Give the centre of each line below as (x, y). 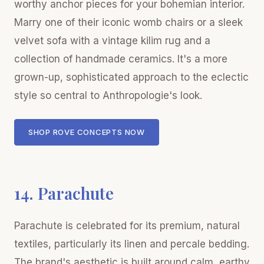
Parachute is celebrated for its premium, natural (127, 226)
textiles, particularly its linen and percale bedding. (132, 244)
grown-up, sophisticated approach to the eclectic (131, 77)
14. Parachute (64, 193)
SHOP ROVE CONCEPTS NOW (86, 132)
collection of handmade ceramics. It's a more (121, 59)
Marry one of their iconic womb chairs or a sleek (128, 22)
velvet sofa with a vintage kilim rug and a (112, 40)
